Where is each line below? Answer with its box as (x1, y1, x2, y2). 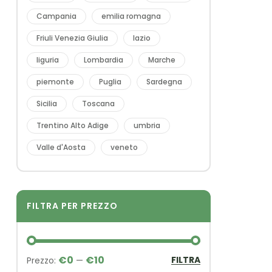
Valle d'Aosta (36, 142, 86, 152)
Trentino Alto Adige (36, 120, 109, 131)
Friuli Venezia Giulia (36, 33, 108, 43)
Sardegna (146, 76, 182, 87)
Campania (36, 11, 76, 21)
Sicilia (36, 98, 57, 109)
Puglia (99, 76, 121, 87)
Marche (148, 55, 175, 65)
